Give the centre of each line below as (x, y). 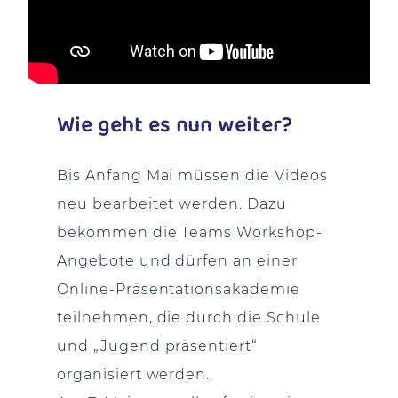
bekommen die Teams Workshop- (190, 232)
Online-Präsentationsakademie (179, 289)
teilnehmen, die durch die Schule (189, 318)
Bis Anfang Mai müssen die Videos (192, 175)
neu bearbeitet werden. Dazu (172, 204)
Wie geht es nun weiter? (175, 126)
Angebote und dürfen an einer (177, 261)
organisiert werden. (134, 374)
